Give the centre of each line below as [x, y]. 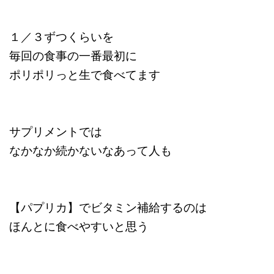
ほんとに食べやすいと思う [79, 226]
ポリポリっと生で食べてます [85, 74]
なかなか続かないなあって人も [91, 150]
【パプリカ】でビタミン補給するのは [108, 207]
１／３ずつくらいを [61, 36]
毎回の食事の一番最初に [73, 55]
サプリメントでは [56, 131]
